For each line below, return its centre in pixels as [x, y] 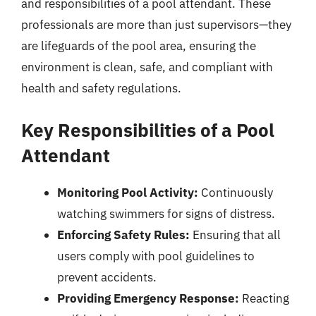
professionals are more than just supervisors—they [156, 25]
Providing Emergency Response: [148, 298]
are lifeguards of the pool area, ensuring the [139, 46]
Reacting [264, 298]
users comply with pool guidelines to [156, 256]
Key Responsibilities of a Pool [148, 129]
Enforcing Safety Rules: [123, 235]
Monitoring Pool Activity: [128, 192]
